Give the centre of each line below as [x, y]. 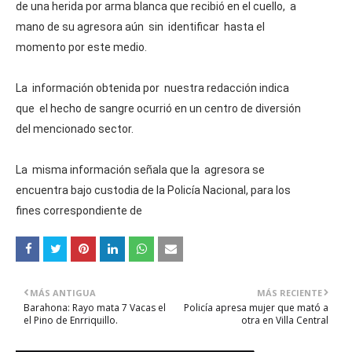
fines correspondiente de [79, 211]
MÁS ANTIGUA [63, 293]
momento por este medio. [81, 47]
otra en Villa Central [285, 320]
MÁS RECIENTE [290, 293]
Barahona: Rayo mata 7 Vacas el [95, 308]
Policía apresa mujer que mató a [256, 308]
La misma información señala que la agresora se [140, 170]
